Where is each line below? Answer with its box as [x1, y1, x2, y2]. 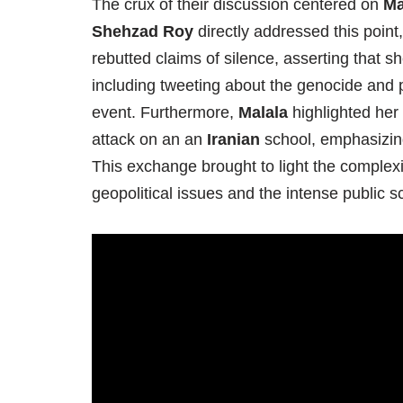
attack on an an [92, 130, 207, 148]
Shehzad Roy [92, 22, 193, 40]
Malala [238, 103, 288, 121]
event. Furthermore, [92, 103, 238, 121]
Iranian [207, 130, 260, 148]
